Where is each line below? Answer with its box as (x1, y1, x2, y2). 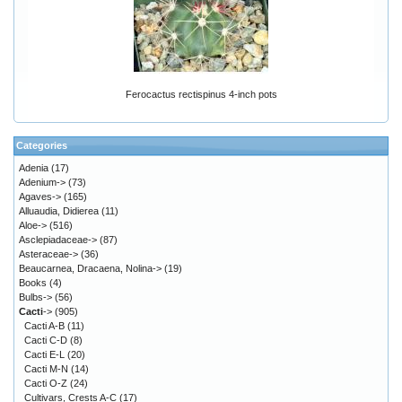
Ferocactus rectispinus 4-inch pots (125, 89, 277, 100)
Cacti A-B (24, 320, 65, 332)
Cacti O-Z (24, 378, 67, 389)
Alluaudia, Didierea (19, 205, 99, 217)
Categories (16, 140, 67, 152)
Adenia (19, 162, 48, 174)
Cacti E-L (24, 349, 65, 361)
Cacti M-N (24, 363, 68, 375)
